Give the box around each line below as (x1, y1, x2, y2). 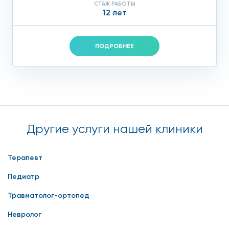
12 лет (102, 7, 127, 17)
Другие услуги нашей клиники (26, 121, 203, 136)
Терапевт (8, 153, 42, 162)
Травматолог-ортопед (8, 191, 89, 200)
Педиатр (8, 172, 39, 181)
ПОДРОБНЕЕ (95, 42, 134, 50)
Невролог (8, 210, 41, 219)
